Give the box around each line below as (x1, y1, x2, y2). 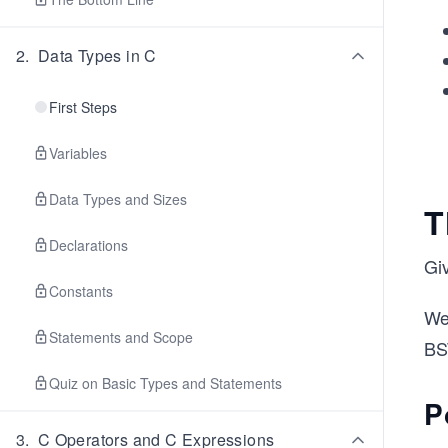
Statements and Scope (49, 327, 193, 347)
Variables (49, 143, 107, 163)
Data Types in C (37, 44, 157, 67)
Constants (49, 281, 113, 301)
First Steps (49, 97, 117, 117)
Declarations (49, 235, 128, 255)
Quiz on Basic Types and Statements (49, 373, 282, 393)
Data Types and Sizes (49, 189, 187, 209)
